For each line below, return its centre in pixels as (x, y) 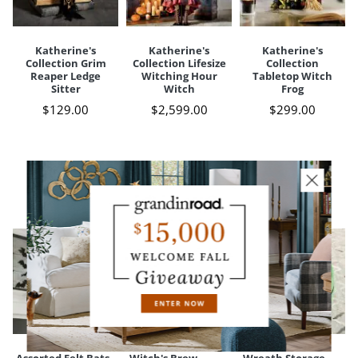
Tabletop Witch (292, 76)
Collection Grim (66, 63)
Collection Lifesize (179, 63)
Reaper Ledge (66, 76)
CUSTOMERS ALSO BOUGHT (179, 189)
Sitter (66, 89)
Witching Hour (179, 76)
